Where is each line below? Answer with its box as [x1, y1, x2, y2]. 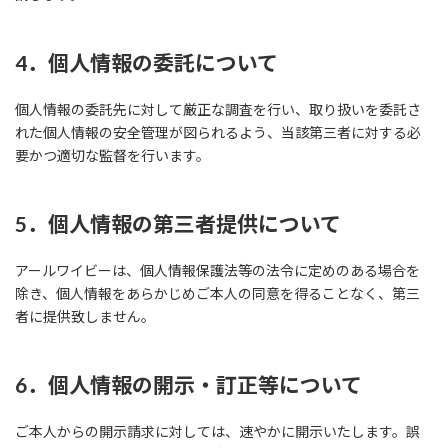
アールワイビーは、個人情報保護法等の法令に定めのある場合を [15, 262, 420, 279]
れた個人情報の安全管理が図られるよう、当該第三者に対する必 [15, 124, 421, 141]
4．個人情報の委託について [15, 50, 278, 75]
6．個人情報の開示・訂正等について [15, 372, 362, 397]
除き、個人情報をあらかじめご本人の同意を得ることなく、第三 [15, 285, 420, 302]
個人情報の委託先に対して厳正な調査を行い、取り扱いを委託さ [15, 101, 421, 118]
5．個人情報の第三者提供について [15, 211, 341, 236]
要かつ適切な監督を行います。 [15, 147, 210, 164]
